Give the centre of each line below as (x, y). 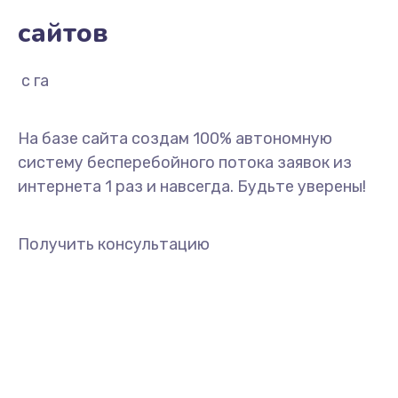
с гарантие (63, 81)
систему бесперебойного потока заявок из (185, 163)
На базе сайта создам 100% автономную (175, 139)
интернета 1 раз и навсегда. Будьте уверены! (192, 187)
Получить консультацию (114, 244)
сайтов (63, 33)
